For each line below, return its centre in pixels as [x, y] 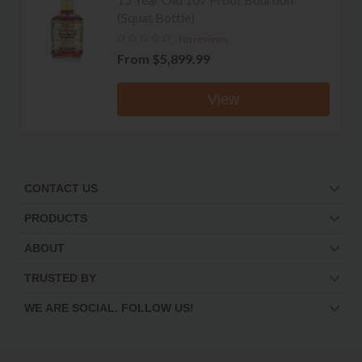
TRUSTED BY [60, 278]
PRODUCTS [56, 219]
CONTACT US [61, 189]
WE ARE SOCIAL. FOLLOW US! [109, 308]
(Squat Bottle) [156, 17]
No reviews [203, 39]
